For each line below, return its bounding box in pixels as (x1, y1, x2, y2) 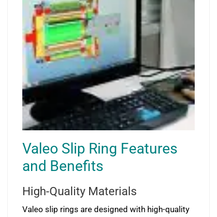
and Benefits (22, 157, 103, 174)
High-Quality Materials (22, 185, 137, 198)
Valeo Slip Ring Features (22, 140, 177, 157)
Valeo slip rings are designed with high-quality (22, 204, 189, 214)
